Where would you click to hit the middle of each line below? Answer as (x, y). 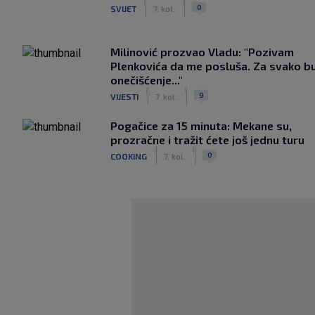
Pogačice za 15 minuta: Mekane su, (201, 126)
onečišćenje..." (147, 80)
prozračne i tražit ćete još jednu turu (207, 140)
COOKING (129, 156)
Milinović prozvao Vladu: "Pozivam (202, 52)
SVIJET (123, 8)
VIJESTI (124, 96)
